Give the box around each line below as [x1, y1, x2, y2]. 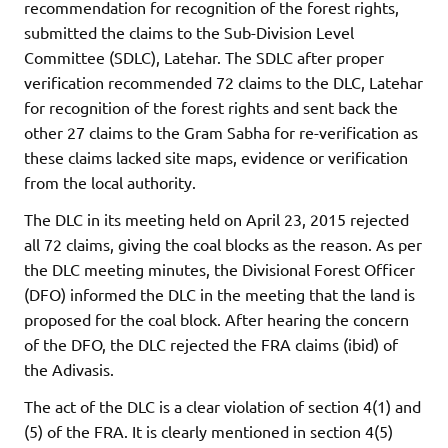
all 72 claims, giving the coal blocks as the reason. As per [24, 234, 422, 255]
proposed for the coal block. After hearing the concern [24, 309, 409, 330]
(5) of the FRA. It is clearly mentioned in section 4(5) [24, 421, 393, 442]
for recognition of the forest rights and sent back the [24, 97, 398, 118]
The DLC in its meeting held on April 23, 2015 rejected [24, 209, 409, 230]
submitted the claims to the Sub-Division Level [24, 22, 354, 43]
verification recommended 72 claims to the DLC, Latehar [24, 72, 423, 93]
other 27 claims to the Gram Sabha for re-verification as [24, 122, 418, 143]
